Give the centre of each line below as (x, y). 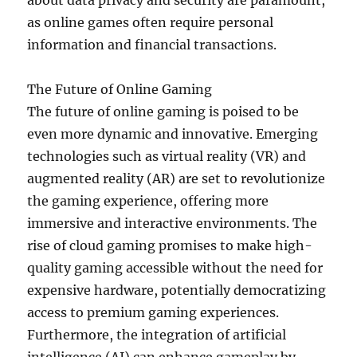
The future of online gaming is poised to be (163, 112)
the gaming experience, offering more (148, 201)
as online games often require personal (151, 22)
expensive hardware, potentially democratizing (177, 290)
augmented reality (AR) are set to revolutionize (177, 178)
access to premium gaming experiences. (153, 312)
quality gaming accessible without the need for (175, 268)
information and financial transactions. (152, 45)
